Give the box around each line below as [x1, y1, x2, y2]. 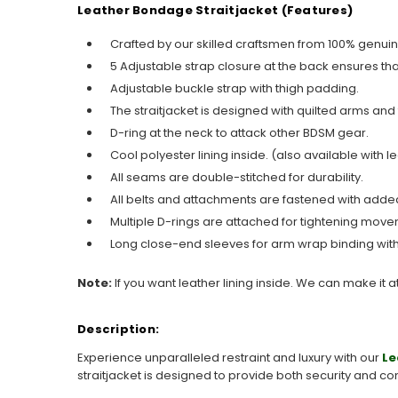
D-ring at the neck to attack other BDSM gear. [110, 124, 369, 141]
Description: [77, 320, 160, 338]
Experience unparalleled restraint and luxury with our [77, 348, 382, 366]
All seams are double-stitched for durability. [110, 169, 363, 186]
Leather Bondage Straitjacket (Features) [77, 2, 354, 19]
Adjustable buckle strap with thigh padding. [110, 80, 359, 97]
